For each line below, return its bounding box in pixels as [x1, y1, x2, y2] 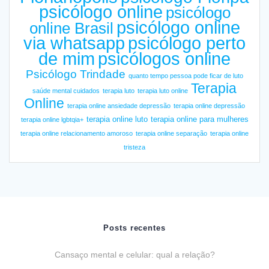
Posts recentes [103, 223, 166, 232]
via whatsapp [23, 33, 125, 53]
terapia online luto [86, 115, 148, 124]
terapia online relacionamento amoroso [20, 130, 133, 138]
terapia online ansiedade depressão [67, 102, 171, 110]
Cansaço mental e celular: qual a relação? [54, 250, 215, 259]
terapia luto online [138, 87, 188, 95]
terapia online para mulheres [150, 115, 249, 124]
